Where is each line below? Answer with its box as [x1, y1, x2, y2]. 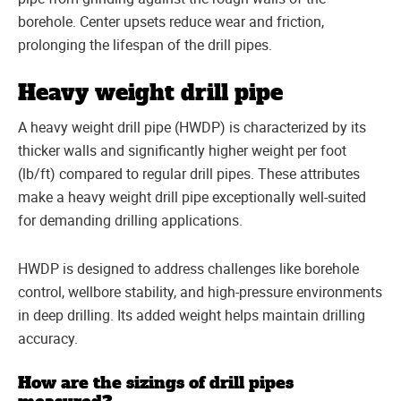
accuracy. [18, 328, 78, 348]
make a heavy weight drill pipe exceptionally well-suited [18, 186, 366, 207]
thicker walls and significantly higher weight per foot [18, 140, 346, 160]
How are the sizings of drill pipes [18, 375, 294, 392]
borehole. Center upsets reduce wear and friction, [18, 11, 324, 31]
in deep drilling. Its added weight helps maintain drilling [18, 304, 365, 325]
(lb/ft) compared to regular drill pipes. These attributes [18, 163, 360, 183]
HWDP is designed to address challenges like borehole [18, 258, 359, 278]
